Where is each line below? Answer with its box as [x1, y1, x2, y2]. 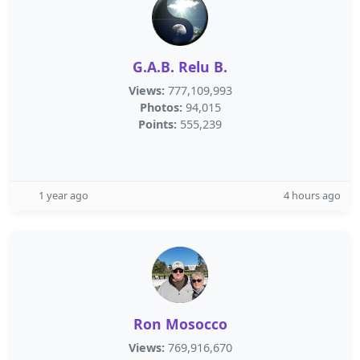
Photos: [139, 100, 182, 115]
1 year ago [39, 188, 88, 202]
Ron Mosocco [133, 314, 227, 333]
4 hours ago [284, 188, 341, 202]
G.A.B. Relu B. [133, 57, 227, 76]
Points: [138, 117, 177, 132]
